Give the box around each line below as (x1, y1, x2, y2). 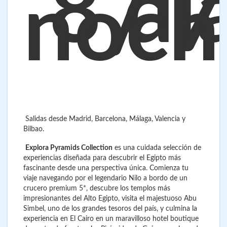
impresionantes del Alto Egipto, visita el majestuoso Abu (23, 195, 197, 203)
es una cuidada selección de (112, 144, 201, 152)
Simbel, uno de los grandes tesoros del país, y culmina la (23, 205, 197, 213)
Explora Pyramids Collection (25, 144, 112, 152)
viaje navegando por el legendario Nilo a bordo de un (23, 175, 187, 182)
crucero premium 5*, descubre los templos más (23, 185, 170, 193)
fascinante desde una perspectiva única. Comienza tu (23, 165, 188, 172)
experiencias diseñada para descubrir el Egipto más (23, 155, 181, 162)
